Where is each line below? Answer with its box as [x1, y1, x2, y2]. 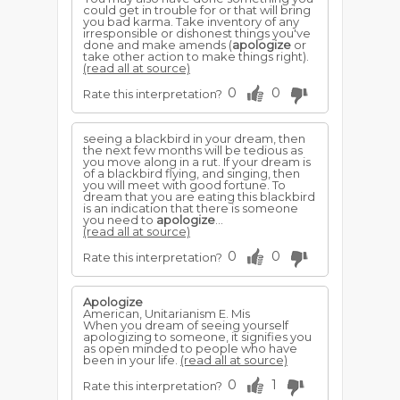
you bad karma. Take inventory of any [83, 14, 299, 29]
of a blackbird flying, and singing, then [83, 166, 300, 180]
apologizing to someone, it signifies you [83, 329, 312, 344]
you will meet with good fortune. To [83, 178, 286, 192]
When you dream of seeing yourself [83, 318, 288, 332]
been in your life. [83, 353, 180, 367]
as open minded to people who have [83, 341, 297, 355]
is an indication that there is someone [83, 201, 298, 215]
